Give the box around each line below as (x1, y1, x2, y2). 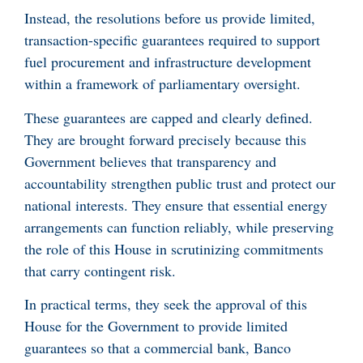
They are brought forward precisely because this (24, 129, 306, 149)
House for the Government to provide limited (24, 315, 288, 335)
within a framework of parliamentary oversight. (24, 74, 301, 94)
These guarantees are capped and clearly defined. (24, 107, 313, 127)
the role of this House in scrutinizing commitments (24, 238, 323, 258)
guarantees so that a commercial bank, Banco (24, 337, 291, 357)
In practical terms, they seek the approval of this (24, 293, 307, 314)
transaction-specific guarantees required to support (24, 30, 320, 50)
